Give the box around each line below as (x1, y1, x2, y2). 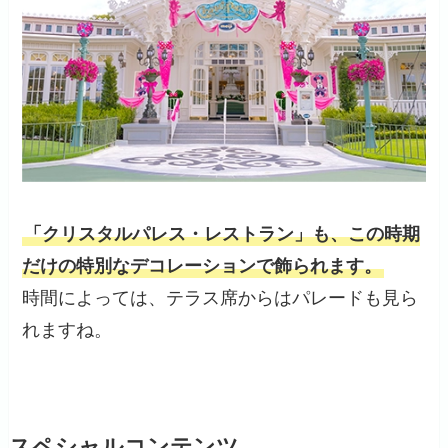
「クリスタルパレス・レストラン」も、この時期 (24, 224, 421, 245)
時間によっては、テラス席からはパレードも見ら (22, 288, 419, 309)
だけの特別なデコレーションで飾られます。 (22, 256, 383, 277)
